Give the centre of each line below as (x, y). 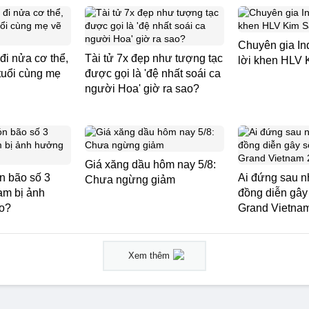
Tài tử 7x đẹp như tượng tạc (154, 58)
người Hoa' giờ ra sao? (142, 89)
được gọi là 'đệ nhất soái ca (153, 73)
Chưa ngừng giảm (130, 180)
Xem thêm (149, 256)
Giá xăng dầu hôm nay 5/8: (150, 165)
